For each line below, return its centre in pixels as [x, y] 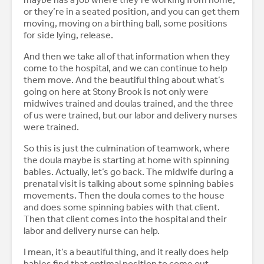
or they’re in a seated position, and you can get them [132, 12]
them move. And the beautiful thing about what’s [124, 80]
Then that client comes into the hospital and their [125, 219]
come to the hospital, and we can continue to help [126, 68]
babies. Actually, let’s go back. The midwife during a [128, 172]
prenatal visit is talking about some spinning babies [129, 184]
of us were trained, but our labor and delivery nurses [131, 115]
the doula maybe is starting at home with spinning [126, 160]
